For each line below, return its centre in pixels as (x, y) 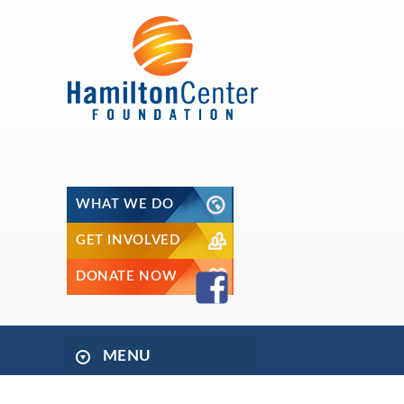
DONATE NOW (127, 276)
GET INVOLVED (128, 240)
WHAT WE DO (125, 204)
